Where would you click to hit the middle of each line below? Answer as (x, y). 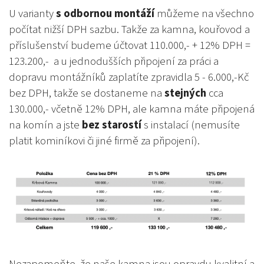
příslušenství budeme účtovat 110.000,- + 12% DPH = (130, 46)
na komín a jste (45, 125)
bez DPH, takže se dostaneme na (87, 93)
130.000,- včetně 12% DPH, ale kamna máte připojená (132, 109)
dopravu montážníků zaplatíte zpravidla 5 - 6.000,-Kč (129, 77)
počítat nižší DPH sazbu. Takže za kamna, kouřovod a (129, 30)
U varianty (32, 14)
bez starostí (112, 125)
